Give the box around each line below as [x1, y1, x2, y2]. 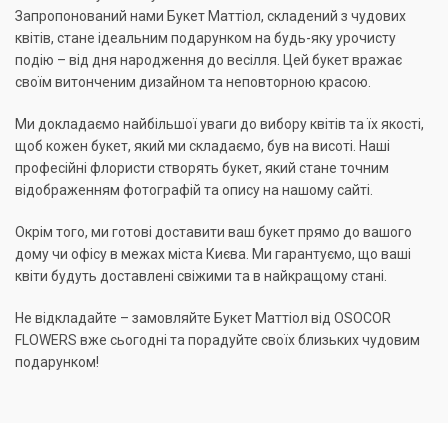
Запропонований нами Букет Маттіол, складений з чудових [15, 8, 406, 25]
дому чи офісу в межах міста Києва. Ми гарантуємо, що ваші [15, 246, 411, 263]
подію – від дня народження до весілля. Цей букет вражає [15, 52, 402, 69]
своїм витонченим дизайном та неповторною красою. [15, 74, 371, 91]
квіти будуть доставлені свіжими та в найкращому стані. [15, 268, 387, 285]
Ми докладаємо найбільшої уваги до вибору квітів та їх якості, [15, 116, 424, 133]
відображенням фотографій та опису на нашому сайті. [15, 182, 373, 199]
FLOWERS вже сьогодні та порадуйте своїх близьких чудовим [15, 332, 420, 349]
